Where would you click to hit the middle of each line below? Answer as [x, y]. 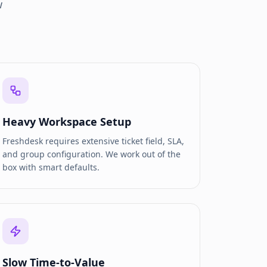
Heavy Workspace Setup [66, 122]
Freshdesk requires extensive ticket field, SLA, [93, 141]
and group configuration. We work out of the [91, 154]
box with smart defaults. [51, 167]
